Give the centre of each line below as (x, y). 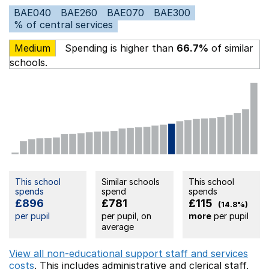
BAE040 (32, 12)
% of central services (63, 24)
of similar (231, 48)
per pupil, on (127, 216)
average (118, 226)
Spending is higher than (119, 48)
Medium (32, 48)
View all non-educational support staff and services (128, 253)
